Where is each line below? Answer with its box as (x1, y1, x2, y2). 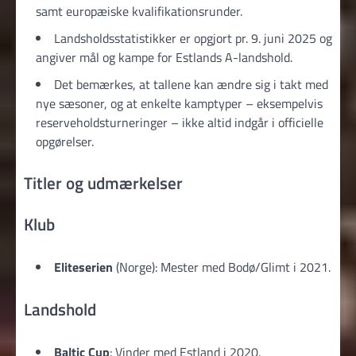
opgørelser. (36, 131, 94, 151)
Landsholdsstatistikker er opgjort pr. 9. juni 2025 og (54, 28, 332, 48)
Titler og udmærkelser (24, 170, 183, 196)
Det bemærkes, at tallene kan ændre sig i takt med (54, 74, 328, 94)
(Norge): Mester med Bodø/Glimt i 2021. (113, 257, 331, 277)
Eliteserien (54, 257, 113, 277)
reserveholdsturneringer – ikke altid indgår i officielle (36, 112, 323, 132)
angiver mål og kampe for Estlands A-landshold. (36, 47, 292, 67)
